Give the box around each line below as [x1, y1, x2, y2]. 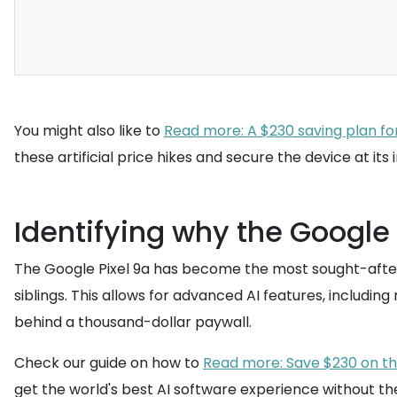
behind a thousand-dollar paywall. [14, 312, 252, 332]
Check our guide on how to [14, 353, 203, 373]
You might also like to [14, 121, 164, 141]
